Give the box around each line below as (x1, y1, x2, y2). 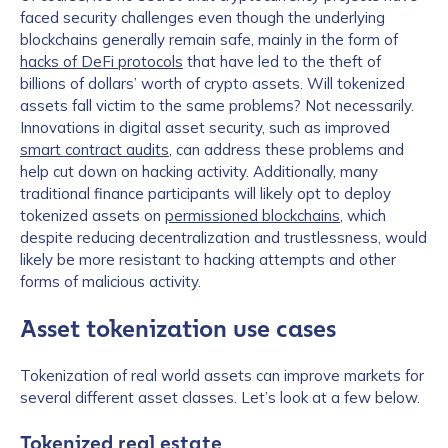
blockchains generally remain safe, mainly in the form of (20, 30, 398, 49)
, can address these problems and (169, 140, 404, 159)
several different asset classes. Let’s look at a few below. (20, 388, 420, 407)
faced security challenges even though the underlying (20, 8, 385, 27)
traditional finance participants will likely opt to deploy (20, 184, 391, 203)
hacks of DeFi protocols (20, 52, 183, 71)
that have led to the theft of (183, 52, 381, 71)
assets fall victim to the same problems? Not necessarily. (20, 96, 414, 115)
